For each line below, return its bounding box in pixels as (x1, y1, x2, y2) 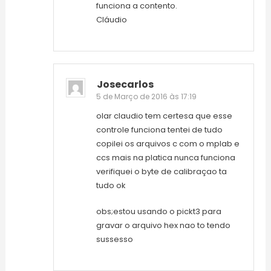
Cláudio (96, 14, 127, 26)
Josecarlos (96, 77, 154, 92)
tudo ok (96, 180, 126, 192)
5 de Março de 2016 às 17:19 (96, 91, 197, 102)
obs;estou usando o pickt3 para (96, 206, 221, 218)
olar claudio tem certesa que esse (96, 110, 232, 122)
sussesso (96, 233, 133, 246)
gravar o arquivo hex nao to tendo (96, 220, 230, 232)
